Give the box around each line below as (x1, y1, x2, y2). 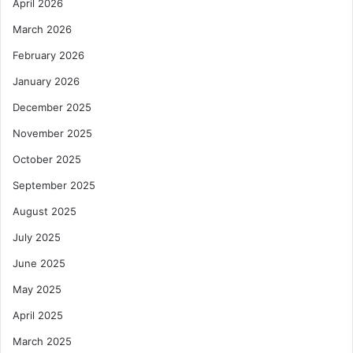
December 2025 (13, 100, 91, 113)
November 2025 (13, 126, 92, 139)
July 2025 (13, 230, 61, 243)
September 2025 (13, 178, 95, 191)
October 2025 (13, 152, 81, 165)
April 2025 (13, 308, 63, 321)
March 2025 (13, 334, 72, 347)
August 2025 (13, 204, 76, 217)
